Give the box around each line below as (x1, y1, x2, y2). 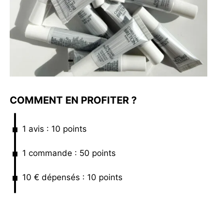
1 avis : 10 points (22, 124, 87, 134)
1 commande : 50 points (22, 148, 116, 158)
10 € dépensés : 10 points (22, 172, 123, 182)
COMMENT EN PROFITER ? (10, 94, 137, 106)
